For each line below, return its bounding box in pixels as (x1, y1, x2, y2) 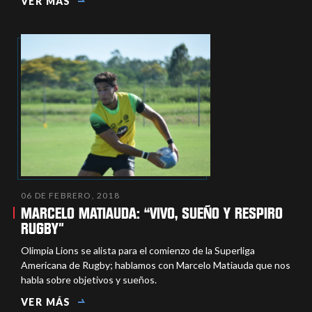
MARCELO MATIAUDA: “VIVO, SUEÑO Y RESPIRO (21, 204, 283, 221)
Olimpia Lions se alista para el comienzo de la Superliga (21, 244, 255, 256)
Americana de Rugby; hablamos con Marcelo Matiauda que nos (21, 258, 290, 271)
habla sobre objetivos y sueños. (21, 273, 157, 286)
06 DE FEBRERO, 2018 (21, 189, 120, 201)
